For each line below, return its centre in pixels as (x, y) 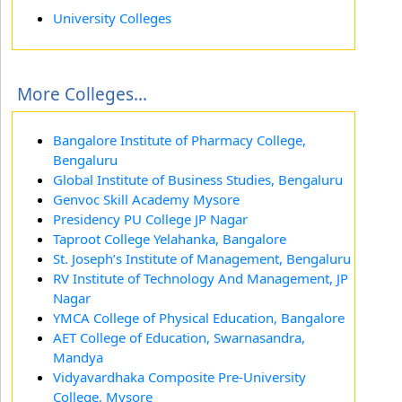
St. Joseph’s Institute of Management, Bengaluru (202, 258)
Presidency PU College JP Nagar (150, 219)
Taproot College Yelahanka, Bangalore (170, 239)
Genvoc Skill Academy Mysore (146, 199)
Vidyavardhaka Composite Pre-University (179, 377)
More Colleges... (82, 94)
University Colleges (112, 18)
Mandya (78, 357)
